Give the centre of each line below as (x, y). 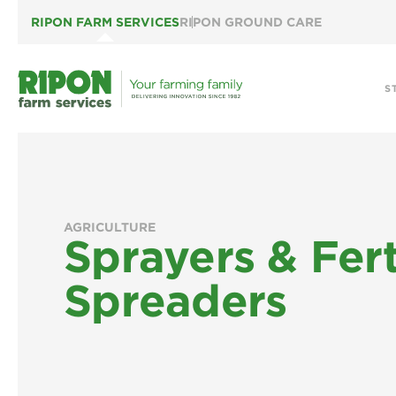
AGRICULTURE (110, 227)
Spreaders (175, 301)
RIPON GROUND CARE (251, 22)
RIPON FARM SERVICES (105, 22)
